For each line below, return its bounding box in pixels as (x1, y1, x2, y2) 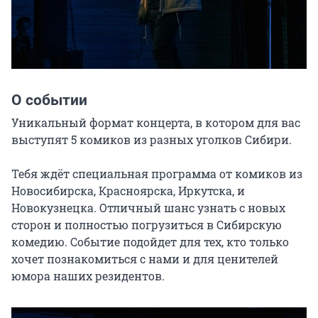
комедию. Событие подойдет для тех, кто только (11, 234, 289, 249)
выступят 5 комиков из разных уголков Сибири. (11, 131, 292, 147)
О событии (11, 91, 87, 109)
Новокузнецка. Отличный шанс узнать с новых (11, 199, 285, 215)
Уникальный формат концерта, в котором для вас (11, 114, 300, 130)
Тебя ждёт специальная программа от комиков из (11, 165, 302, 181)
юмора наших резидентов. (11, 268, 165, 283)
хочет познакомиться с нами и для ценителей (11, 251, 278, 266)
